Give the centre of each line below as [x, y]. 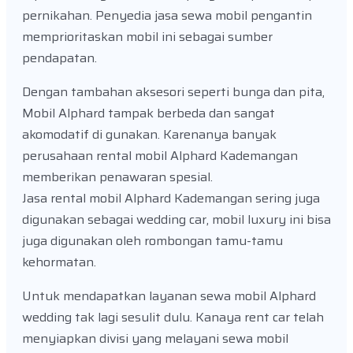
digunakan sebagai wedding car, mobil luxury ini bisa [176, 220]
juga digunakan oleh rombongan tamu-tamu [152, 241]
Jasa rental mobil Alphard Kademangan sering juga [171, 199]
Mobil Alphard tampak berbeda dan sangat [149, 113]
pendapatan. [59, 58]
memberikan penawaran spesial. [117, 177]
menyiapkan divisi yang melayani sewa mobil [155, 339]
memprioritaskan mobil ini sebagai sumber [147, 37]
